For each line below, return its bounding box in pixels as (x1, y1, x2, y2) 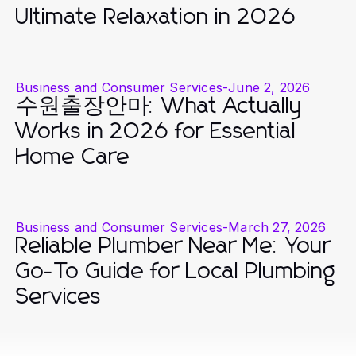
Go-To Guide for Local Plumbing (16, 260, 336, 283)
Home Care (16, 145, 130, 168)
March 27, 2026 (228, 219, 327, 235)
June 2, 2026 (228, 79, 311, 95)
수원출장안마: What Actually (16, 95, 302, 118)
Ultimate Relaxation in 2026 (16, 6, 296, 29)
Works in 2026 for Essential (16, 120, 296, 143)
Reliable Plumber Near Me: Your (16, 234, 331, 257)
